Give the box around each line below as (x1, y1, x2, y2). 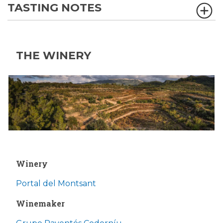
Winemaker (16, 198, 65, 209)
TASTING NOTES (7, 1, 102, 14)
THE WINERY (16, 49, 91, 62)
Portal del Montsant (16, 178, 96, 188)
